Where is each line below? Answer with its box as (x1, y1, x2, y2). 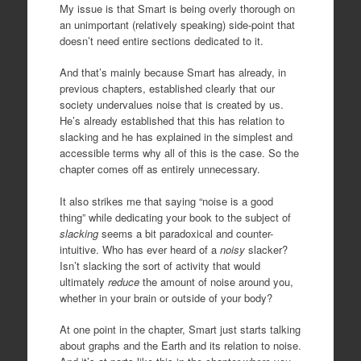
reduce (107, 273, 139, 289)
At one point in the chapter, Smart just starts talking (59, 322, 301, 338)
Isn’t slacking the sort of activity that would (59, 257, 260, 273)
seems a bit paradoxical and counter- (98, 225, 273, 241)
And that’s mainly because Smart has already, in (59, 64, 286, 81)
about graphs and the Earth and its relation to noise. (59, 338, 301, 354)
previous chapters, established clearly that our (59, 81, 275, 97)
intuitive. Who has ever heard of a (59, 241, 220, 257)
